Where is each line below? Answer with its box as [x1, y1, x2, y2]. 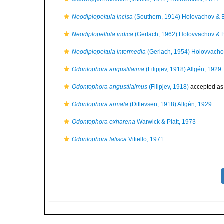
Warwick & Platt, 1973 [135, 118, 196, 125]
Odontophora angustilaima [72, 66, 144, 73]
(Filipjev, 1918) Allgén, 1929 [144, 66, 221, 73]
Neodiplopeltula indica [72, 31, 133, 38]
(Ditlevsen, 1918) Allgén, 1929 [128, 101, 212, 108]
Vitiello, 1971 [127, 136, 164, 143]
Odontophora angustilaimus [72, 83, 147, 90]
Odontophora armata [72, 101, 128, 108]
